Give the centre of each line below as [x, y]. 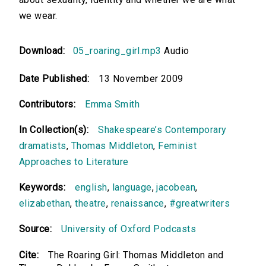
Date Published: [54, 79]
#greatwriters [199, 204]
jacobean [176, 188]
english [91, 188]
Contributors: [47, 104]
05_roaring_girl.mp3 [117, 51]
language [132, 188]
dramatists [43, 146]
